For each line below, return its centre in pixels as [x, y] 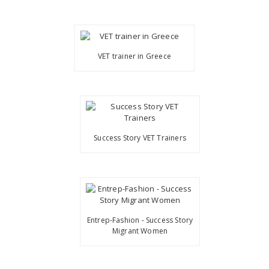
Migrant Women [140, 231]
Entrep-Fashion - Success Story [140, 220]
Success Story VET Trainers [140, 138]
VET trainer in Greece [134, 56]
